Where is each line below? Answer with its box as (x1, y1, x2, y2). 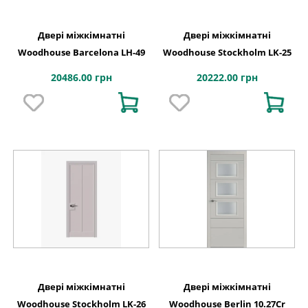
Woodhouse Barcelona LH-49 (17, 45, 145, 58)
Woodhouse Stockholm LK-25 (162, 45, 291, 58)
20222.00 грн (196, 70, 258, 84)
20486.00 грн (50, 70, 112, 84)
